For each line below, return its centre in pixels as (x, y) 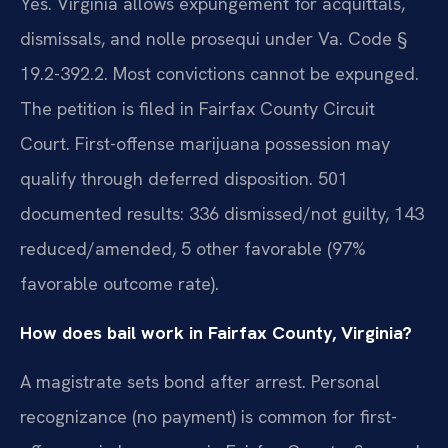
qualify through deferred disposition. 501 (184, 178)
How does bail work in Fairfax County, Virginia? (216, 333)
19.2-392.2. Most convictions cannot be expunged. (219, 73)
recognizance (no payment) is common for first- (208, 417)
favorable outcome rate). (119, 283)
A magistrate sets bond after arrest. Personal (200, 382)
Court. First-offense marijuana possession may (205, 143)
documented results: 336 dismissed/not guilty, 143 (222, 213)
